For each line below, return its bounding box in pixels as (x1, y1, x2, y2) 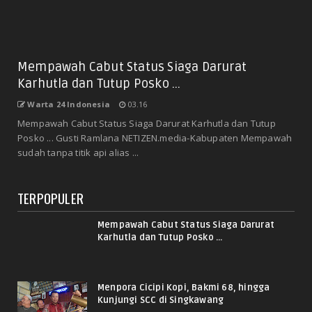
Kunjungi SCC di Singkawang (97, 295, 224, 306)
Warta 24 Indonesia (27, 99, 111, 110)
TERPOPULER (17, 188, 84, 208)
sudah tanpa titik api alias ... (17, 146, 139, 159)
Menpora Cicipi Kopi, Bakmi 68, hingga (97, 282, 270, 294)
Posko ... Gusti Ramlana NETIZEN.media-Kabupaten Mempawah (17, 132, 292, 145)
